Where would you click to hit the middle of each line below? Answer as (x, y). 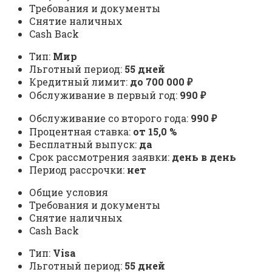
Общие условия (69, 192)
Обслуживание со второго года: (110, 118)
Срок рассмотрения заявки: (100, 157)
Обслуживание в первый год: (104, 95)
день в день (204, 157)
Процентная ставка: (81, 132)
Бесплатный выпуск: (84, 144)
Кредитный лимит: (80, 82)
